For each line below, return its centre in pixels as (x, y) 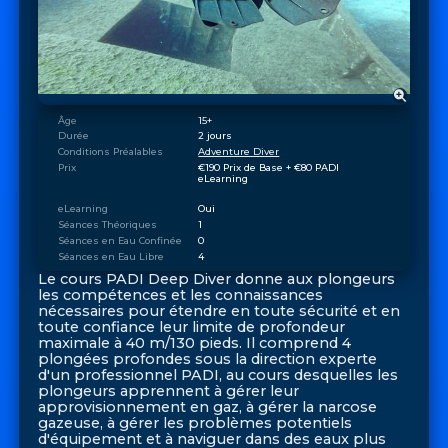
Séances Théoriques (107, 224)
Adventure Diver (239, 152)
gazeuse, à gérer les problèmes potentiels (195, 423)
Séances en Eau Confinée (119, 240)
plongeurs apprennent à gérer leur (169, 391)
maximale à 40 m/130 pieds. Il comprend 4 (195, 343)
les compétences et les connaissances (181, 295)
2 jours (215, 136)
